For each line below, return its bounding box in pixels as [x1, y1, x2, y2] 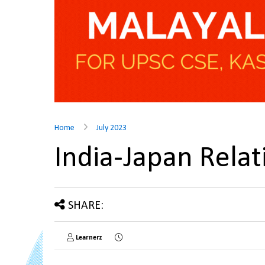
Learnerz [76, 234, 102, 241]
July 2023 [96, 124, 127, 132]
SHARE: [68, 200, 104, 212]
